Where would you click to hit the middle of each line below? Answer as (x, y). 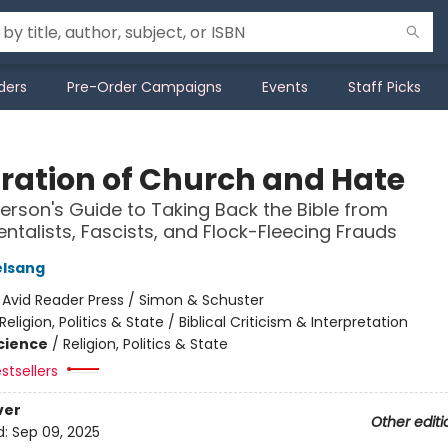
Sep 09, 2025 (55, 432)
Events (285, 87)
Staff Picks (384, 87)
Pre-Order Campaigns (144, 87)
